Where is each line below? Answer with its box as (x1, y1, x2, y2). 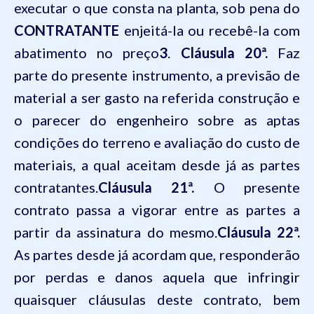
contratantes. (14, 179, 98, 196)
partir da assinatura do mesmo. (14, 224, 217, 240)
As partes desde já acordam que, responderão (14, 246, 300, 263)
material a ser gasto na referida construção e (14, 89, 300, 106)
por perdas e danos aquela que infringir (14, 268, 300, 285)
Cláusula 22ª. (217, 224, 301, 240)
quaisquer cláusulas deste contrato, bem (14, 291, 300, 308)
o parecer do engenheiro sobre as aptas (14, 111, 300, 128)
